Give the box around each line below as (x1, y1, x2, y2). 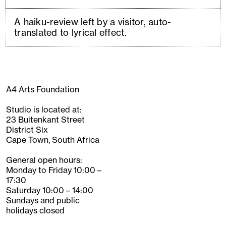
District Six (6, 125, 48, 135)
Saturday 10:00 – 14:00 (6, 185, 93, 195)
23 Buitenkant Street (6, 115, 85, 125)
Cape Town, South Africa (6, 135, 99, 145)
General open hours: (6, 155, 82, 165)
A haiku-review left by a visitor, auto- (14, 16, 172, 27)
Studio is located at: (6, 104, 82, 115)
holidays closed (6, 205, 65, 215)
